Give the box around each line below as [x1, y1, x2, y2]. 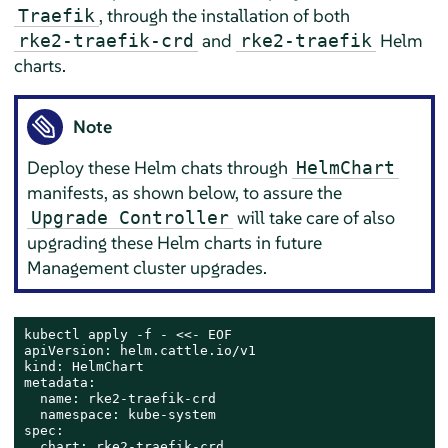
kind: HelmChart [23, 359, 144, 375]
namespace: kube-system [23, 407, 216, 423]
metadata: [23, 375, 96, 391]
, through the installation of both [98, 4, 350, 28]
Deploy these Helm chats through [27, 155, 293, 179]
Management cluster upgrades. [27, 255, 268, 279]
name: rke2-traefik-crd [23, 391, 216, 407]
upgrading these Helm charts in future [27, 230, 323, 254]
